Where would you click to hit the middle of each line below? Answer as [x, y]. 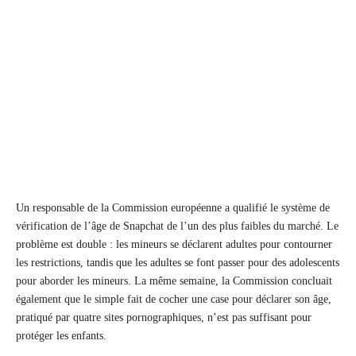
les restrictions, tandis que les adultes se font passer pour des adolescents [178, 262]
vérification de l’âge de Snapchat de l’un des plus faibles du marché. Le [177, 226]
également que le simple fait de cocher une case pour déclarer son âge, [174, 299]
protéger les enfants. [61, 335]
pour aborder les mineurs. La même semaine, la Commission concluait [174, 281]
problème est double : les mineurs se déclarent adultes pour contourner [174, 244]
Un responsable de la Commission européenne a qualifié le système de [173, 207]
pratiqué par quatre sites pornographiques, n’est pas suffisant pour [164, 317]
